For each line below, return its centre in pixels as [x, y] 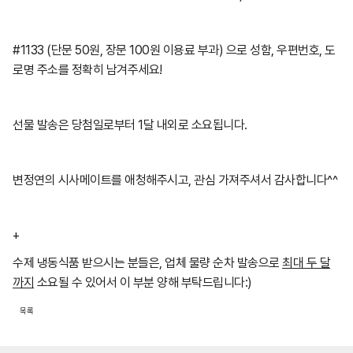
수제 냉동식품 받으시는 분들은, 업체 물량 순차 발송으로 [147, 263]
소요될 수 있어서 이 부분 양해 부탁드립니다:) [144, 282]
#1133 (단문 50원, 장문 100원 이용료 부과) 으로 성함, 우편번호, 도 [174, 50]
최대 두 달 [306, 263]
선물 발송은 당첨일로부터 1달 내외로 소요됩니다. [131, 125]
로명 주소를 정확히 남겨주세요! [87, 70]
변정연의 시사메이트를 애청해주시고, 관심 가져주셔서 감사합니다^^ [176, 180]
